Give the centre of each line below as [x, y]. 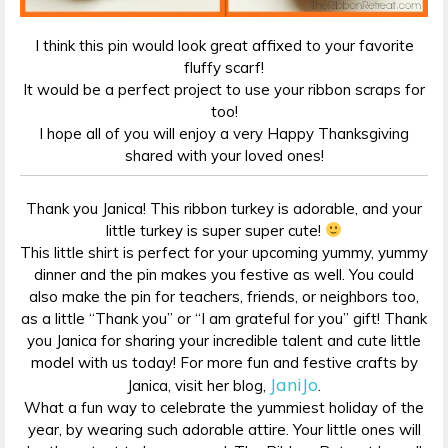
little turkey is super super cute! [215, 230]
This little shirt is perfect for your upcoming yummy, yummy [224, 252]
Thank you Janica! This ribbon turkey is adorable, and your [224, 208]
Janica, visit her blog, [198, 385]
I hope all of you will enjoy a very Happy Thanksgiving [224, 134]
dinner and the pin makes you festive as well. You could [224, 274]
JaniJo [294, 384]
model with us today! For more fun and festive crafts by [224, 362]
